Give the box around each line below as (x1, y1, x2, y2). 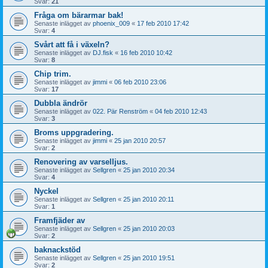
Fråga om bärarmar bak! (34, 11, 123, 20)
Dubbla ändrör (34, 99, 87, 108)
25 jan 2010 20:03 (123, 225, 175, 233)
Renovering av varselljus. (34, 157, 128, 167)
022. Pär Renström (93, 108, 148, 115)
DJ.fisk (93, 49, 113, 57)
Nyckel (34, 187, 59, 196)
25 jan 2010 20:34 (123, 166, 175, 174)
